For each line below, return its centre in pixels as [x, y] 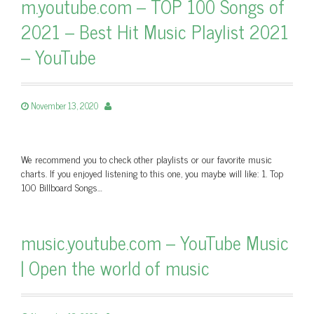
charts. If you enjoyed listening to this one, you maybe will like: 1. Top [152, 173]
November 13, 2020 [64, 105]
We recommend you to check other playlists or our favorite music [146, 159]
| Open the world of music [115, 267]
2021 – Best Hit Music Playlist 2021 [155, 31]
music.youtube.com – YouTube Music [155, 242]
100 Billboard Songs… [62, 187]
